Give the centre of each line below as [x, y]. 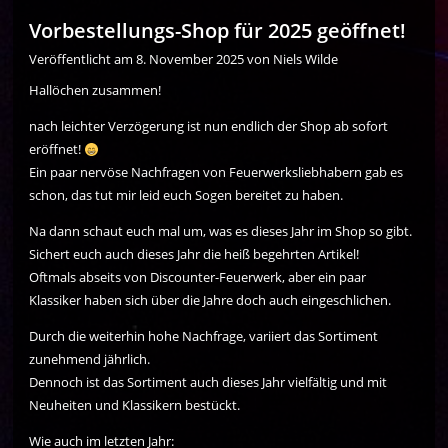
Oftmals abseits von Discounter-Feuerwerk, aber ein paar [198, 277]
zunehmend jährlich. [90, 359]
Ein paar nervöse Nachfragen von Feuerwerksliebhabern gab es [216, 172]
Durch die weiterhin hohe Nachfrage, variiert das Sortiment [204, 336]
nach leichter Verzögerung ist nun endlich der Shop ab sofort [209, 126]
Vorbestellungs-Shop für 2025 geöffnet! [218, 31]
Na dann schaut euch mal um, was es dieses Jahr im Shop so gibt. [221, 231]
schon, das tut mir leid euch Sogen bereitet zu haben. [186, 195]
